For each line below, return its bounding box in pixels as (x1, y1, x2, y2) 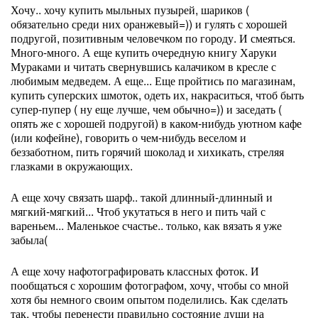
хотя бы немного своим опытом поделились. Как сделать (11, 291, 287, 307)
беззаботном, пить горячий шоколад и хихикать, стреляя (11, 143, 284, 160)
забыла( (11, 231, 48, 248)
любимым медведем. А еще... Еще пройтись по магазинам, (11, 72, 295, 89)
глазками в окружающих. (11, 158, 133, 174)
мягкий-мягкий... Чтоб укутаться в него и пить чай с (11, 203, 265, 219)
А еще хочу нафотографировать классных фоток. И (11, 263, 259, 279)
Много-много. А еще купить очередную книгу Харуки (11, 44, 277, 60)
